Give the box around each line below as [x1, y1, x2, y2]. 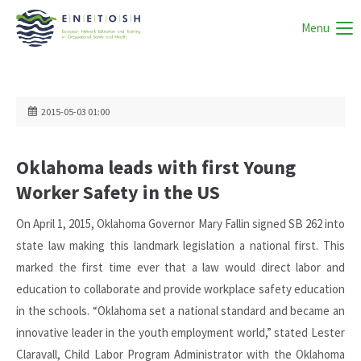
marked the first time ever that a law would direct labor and [16, 259, 345, 275]
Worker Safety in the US [16, 180, 220, 205]
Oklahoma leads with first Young [16, 155, 296, 180]
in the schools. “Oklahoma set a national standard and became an [16, 303, 345, 318]
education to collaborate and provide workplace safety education [16, 281, 345, 297]
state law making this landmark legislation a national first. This [16, 238, 345, 253]
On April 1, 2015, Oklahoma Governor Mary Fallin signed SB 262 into [16, 216, 345, 231]
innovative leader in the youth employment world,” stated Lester [16, 325, 345, 340]
